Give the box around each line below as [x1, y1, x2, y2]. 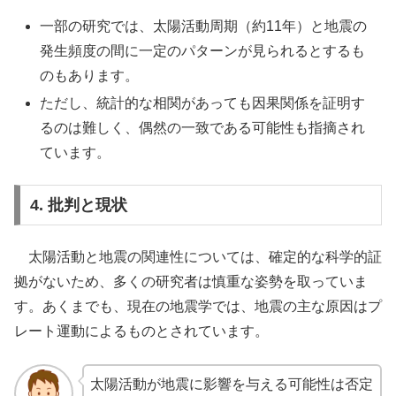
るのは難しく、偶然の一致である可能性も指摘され [40, 119, 366, 135]
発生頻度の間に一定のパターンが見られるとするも [40, 42, 366, 58]
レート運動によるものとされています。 [14, 324, 269, 339]
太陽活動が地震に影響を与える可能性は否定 [89, 376, 373, 392]
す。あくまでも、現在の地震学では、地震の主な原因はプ [14, 299, 382, 315]
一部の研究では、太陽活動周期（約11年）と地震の [40, 18, 368, 34]
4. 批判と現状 [29, 195, 127, 214]
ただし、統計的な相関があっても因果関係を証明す [40, 95, 366, 110]
